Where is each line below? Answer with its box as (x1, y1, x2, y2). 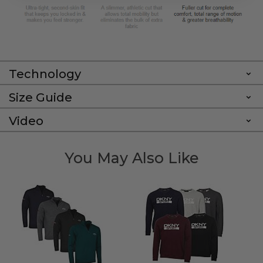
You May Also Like (64, 149, 199, 167)
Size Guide (9, 90, 72, 105)
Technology (9, 67, 81, 82)
